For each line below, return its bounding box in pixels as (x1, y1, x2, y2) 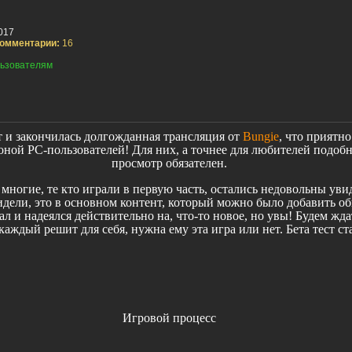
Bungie (242, 130, 279, 144)
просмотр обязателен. (111, 156, 227, 170)
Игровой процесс (122, 311, 216, 325)
